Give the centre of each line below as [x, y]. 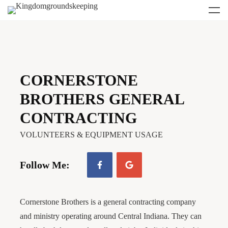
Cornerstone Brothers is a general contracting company [108, 202]
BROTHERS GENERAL [102, 99]
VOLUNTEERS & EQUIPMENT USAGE [91, 135]
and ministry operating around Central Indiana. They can [111, 216]
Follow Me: [45, 165]
